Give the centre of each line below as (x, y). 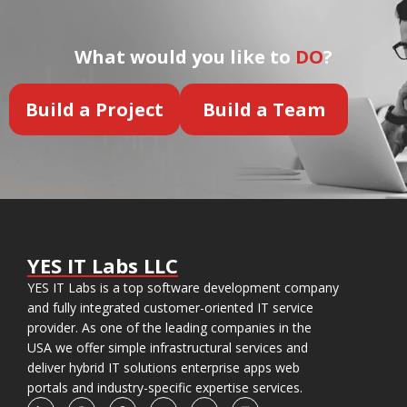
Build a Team (264, 109)
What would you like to (185, 56)
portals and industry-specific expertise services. (165, 387)
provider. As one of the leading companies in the (169, 327)
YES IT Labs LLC (103, 265)
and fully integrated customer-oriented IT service (170, 307)
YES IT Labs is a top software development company (183, 287)
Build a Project (94, 109)
